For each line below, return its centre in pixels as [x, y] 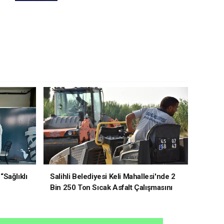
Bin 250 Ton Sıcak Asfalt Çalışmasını [111, 187]
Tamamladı [68, 198]
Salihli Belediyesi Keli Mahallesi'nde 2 [113, 176]
